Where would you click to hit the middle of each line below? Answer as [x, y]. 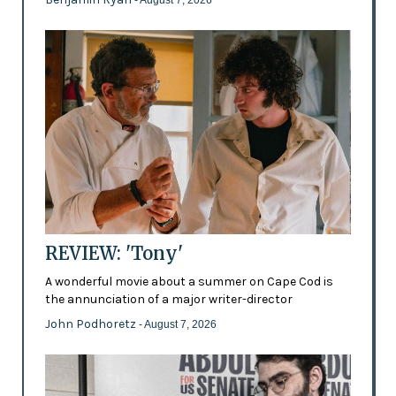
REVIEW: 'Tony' [114, 253]
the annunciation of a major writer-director [168, 299]
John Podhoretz [91, 324]
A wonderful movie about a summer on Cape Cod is [189, 281]
